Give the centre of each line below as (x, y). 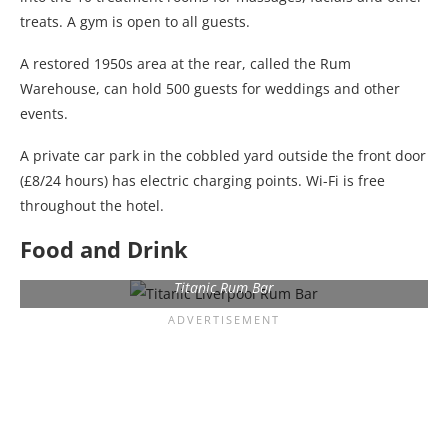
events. (44, 113)
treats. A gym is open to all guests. (135, 21)
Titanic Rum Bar (224, 287)
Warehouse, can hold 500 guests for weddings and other (210, 88)
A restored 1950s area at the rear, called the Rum (185, 63)
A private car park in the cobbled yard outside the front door (223, 155)
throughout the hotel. (92, 205)
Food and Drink (104, 248)
